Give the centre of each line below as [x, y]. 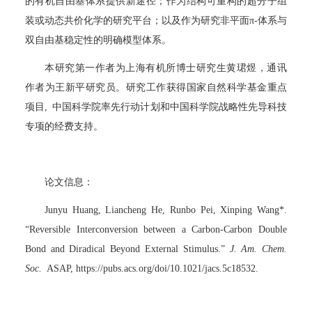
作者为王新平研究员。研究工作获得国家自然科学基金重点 [156, 88]
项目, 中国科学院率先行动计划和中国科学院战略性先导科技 [156, 107]
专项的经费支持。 [64, 127]
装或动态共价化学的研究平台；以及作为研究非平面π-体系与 [156, 21]
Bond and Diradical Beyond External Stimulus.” [127, 249]
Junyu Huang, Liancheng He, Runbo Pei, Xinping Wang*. [166, 210]
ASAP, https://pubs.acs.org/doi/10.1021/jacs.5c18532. [153, 269]
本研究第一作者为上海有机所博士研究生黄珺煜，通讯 [166, 68]
